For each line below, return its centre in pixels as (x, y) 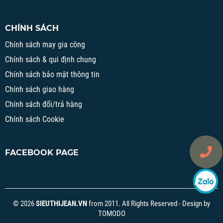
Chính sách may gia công (45, 45)
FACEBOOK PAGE (42, 153)
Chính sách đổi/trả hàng (44, 105)
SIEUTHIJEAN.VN (61, 204)
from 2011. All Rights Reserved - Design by (149, 204)
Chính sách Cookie (35, 119)
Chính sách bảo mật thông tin (52, 75)
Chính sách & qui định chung (51, 60)
